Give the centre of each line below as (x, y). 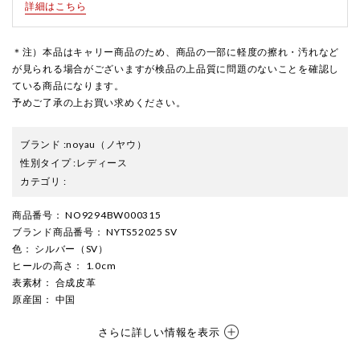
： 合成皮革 (70, 282)
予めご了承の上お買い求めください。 (99, 102)
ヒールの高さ (43, 266)
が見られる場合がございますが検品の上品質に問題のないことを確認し (176, 69)
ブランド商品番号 (53, 232)
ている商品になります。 (68, 86)
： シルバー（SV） (65, 249)
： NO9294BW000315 (107, 215)
